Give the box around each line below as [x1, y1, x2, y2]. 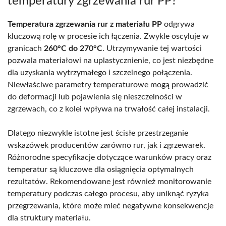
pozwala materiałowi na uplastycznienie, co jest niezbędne [8, 56, 213, 65]
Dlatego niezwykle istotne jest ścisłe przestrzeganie [8, 129, 188, 137]
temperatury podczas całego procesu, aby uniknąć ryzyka [8, 189, 209, 198]
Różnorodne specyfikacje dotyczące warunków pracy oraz [8, 153, 211, 161]
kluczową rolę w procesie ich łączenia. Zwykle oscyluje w [8, 32, 209, 40]
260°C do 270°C [44, 44, 102, 52]
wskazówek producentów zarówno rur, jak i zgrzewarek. [8, 141, 205, 149]
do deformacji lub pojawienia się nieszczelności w [8, 92, 182, 101]
